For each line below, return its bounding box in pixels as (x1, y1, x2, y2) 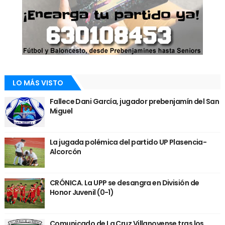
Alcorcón (49, 146, 81, 157)
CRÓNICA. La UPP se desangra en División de (49, 177, 199, 188)
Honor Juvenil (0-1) (49, 187, 114, 197)
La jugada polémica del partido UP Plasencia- (49, 137, 207, 147)
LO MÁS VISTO (12, 77, 63, 88)
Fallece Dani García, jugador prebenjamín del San (49, 96, 219, 106)
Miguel (49, 105, 73, 116)
